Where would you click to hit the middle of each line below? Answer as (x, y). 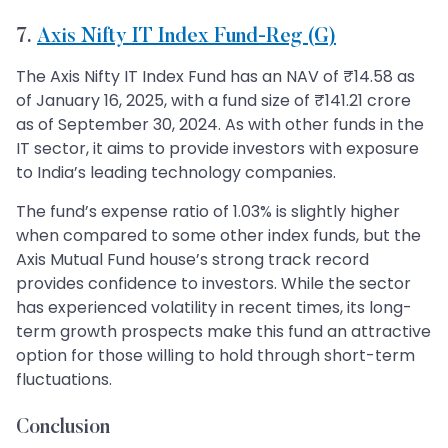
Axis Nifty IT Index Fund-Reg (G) (186, 36)
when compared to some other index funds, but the (218, 235)
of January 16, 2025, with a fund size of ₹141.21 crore (213, 100)
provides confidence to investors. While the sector (213, 283)
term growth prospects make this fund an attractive (223, 331)
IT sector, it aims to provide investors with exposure (217, 148)
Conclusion (63, 427)
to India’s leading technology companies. (176, 172)
